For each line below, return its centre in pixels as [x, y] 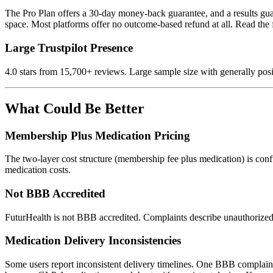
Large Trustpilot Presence [69, 48]
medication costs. [38, 170]
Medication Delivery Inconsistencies [93, 241]
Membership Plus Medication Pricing [97, 135]
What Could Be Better [75, 108]
